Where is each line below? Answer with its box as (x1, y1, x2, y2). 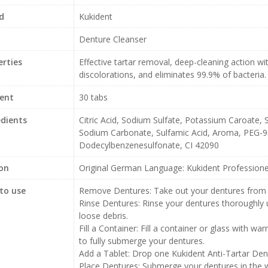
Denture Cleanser (78, 33, 147, 45)
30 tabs (78, 92, 108, 103)
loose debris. (78, 210, 128, 221)
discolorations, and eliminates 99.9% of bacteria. (78, 69, 266, 80)
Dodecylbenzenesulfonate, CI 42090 (78, 139, 219, 151)
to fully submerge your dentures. (78, 235, 205, 246)
